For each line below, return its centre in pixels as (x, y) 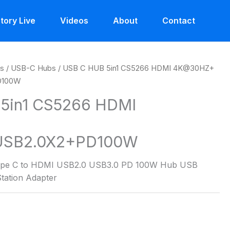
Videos (74, 20)
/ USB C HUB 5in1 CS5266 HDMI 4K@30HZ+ (135, 68)
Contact (179, 20)
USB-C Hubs (34, 68)
